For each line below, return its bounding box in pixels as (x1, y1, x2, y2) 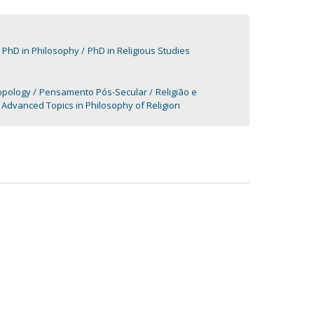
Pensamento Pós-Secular (39, 86, 147, 98)
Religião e (155, 86, 197, 98)
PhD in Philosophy (1, 44, 79, 57)
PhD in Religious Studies (87, 44, 190, 57)
